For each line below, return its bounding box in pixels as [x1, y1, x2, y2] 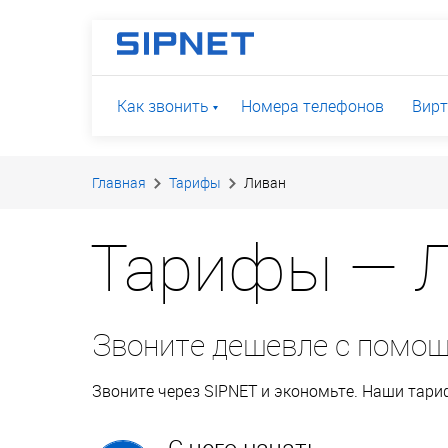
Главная [92, 173, 146, 192]
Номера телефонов [241, 95, 384, 117]
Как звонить [117, 95, 209, 117]
